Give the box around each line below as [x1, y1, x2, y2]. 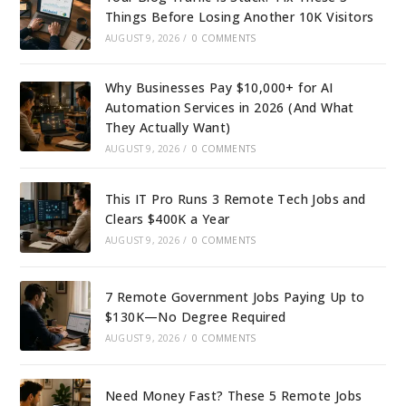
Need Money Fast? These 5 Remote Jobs [104, 386, 362, 404]
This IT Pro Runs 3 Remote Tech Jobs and [104, 189, 366, 208]
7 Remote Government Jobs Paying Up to [104, 288, 365, 306]
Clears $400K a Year [104, 209, 230, 227]
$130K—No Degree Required [104, 308, 286, 326]
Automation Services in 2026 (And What [104, 99, 354, 117]
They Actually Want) [104, 119, 231, 137]
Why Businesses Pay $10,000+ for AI [104, 79, 333, 97]
